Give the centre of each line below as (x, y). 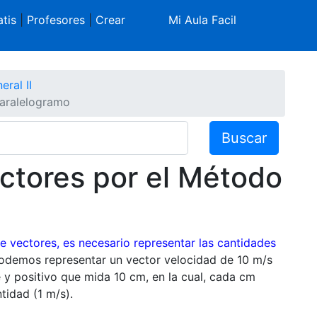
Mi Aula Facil (203, 20)
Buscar (244, 138)
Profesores (56, 20)
